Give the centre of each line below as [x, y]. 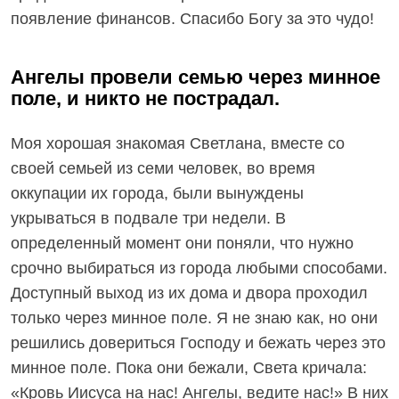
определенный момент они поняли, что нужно [182, 243]
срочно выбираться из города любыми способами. [199, 268]
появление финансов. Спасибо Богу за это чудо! [192, 19]
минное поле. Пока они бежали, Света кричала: [189, 368]
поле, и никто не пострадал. [145, 98]
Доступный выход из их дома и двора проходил [189, 293]
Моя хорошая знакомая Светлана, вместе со [178, 143]
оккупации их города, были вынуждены [157, 193]
